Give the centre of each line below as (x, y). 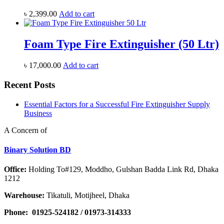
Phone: (16, 212)
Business (38, 113)
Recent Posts (29, 84)
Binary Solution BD (37, 149)
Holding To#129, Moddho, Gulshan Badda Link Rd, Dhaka (122, 169)
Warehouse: (24, 195)
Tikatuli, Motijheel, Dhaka (87, 195)
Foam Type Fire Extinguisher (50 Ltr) (121, 44)
